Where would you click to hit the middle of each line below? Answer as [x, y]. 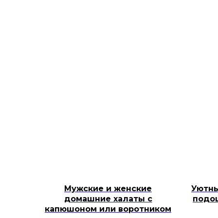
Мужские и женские [108, 189]
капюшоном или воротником [108, 209]
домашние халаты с [108, 199]
